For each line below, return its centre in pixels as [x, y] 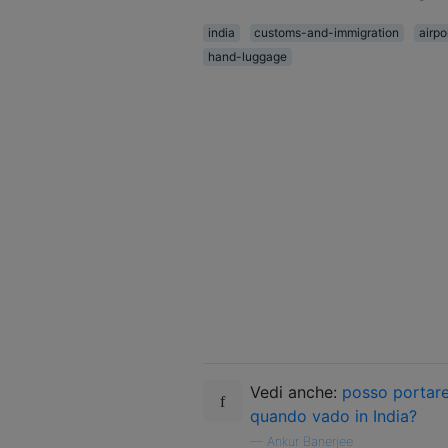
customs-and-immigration [327, 32]
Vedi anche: [296, 391]
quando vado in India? [333, 415]
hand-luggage [247, 56]
